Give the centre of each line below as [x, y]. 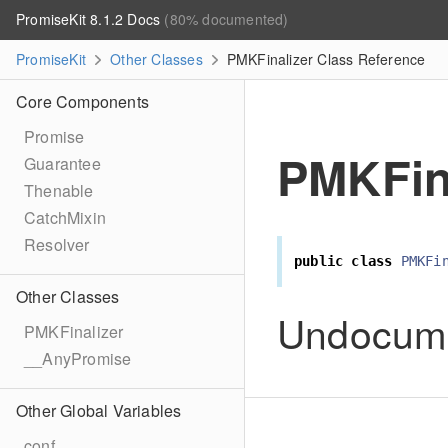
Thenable [59, 190]
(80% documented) [226, 19]
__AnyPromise [78, 358]
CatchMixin [65, 217]
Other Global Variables [99, 410]
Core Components [82, 101]
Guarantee [62, 163]
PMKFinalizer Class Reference [324, 59]
